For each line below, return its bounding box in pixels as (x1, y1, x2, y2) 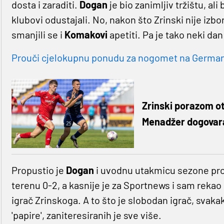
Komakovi (64, 28, 109, 41)
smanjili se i (11, 28, 64, 41)
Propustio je (11, 164, 66, 176)
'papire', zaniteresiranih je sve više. (11, 209, 161, 221)
